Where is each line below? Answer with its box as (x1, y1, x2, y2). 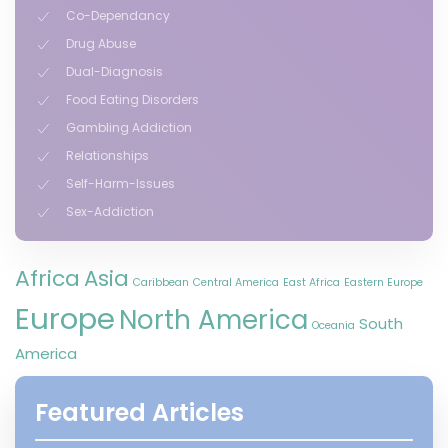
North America (119, 302, 308, 338)
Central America (193, 275, 279, 290)
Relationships (66, 147, 149, 164)
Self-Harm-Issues (66, 175, 175, 192)
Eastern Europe (344, 275, 423, 290)
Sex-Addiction (66, 203, 154, 220)
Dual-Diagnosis (66, 63, 163, 80)
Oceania (312, 318, 355, 333)
